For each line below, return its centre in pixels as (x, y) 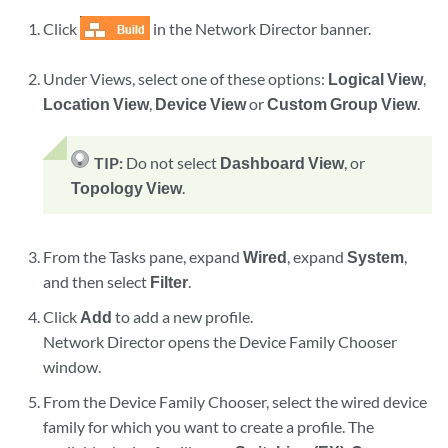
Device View (201, 103)
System (376, 256)
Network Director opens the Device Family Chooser (220, 341)
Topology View (127, 187)
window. (72, 366)
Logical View (376, 78)
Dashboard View (282, 162)
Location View (96, 103)
